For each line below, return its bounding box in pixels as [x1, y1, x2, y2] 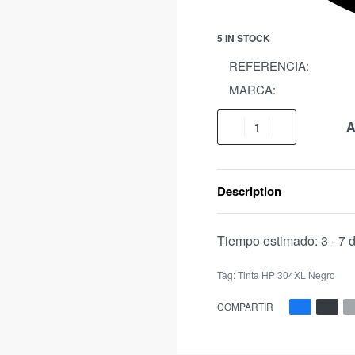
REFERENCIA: [229, 56, 309, 74]
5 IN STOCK [217, 30, 270, 45]
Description [217, 181, 281, 200]
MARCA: [229, 80, 276, 97]
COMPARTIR [217, 299, 273, 313]
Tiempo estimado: [217, 231, 318, 250]
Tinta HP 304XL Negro [238, 267, 335, 281]
